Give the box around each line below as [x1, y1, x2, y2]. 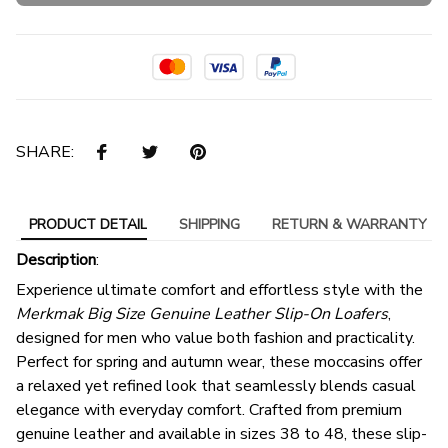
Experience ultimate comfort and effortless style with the [16, 279, 423, 302]
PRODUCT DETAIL [29, 214, 147, 234]
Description [16, 248, 96, 271]
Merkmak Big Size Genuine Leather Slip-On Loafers [16, 303, 388, 326]
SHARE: [16, 141, 74, 164]
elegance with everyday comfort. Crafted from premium [16, 399, 402, 422]
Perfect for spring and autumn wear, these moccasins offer [16, 351, 422, 374]
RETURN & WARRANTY [272, 214, 427, 234]
